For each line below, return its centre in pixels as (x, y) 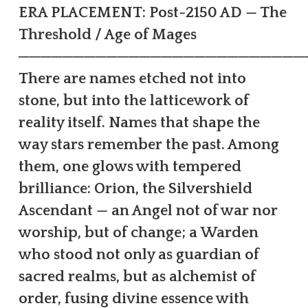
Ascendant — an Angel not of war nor (148, 210)
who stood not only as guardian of (139, 254)
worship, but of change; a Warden (138, 232)
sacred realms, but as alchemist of (137, 276)
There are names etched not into (132, 78)
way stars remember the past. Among (148, 144)
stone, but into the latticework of (133, 100)
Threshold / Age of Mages (107, 34)
